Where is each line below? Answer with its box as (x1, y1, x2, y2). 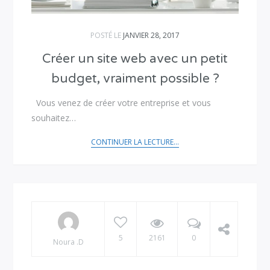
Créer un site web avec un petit (42, 51, 228, 66)
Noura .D (52, 236, 84, 247)
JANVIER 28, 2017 (123, 30, 180, 40)
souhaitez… (31, 111, 77, 124)
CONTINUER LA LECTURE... (91, 136, 179, 147)
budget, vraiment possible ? (51, 71, 219, 86)
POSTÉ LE (90, 30, 123, 40)
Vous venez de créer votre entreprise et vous (31, 96, 212, 108)
